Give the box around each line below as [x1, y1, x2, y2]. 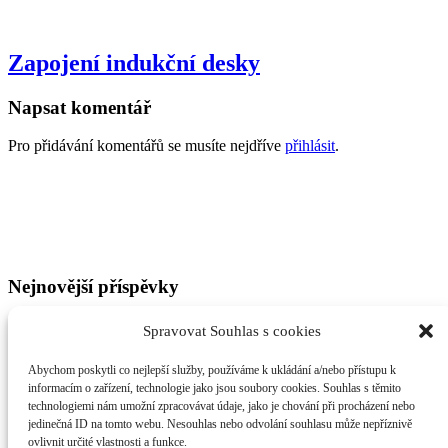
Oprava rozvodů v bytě [48, 316, 194, 334]
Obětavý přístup [48, 334, 149, 352]
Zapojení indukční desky [8, 49, 260, 76]
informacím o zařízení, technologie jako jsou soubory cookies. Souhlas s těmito [28, 381, 401, 395]
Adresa [8, 407, 66, 429]
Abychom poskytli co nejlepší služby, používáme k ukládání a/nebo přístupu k [28, 363, 396, 377]
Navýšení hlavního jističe [48, 352, 207, 370]
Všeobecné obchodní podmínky [8, 239, 209, 257]
